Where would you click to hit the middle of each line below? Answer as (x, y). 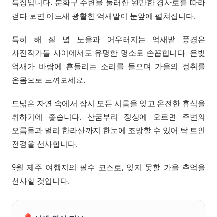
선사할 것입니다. (41, 181)
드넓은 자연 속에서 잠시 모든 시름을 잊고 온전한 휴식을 (108, 103)
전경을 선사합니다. (45, 144)
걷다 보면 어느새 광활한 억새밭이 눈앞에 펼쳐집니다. (104, 16)
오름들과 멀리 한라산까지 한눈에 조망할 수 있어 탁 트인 (108, 131)
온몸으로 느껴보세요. (48, 80)
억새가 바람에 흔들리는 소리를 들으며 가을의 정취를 (108, 67)
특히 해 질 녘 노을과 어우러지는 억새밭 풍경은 (108, 39)
